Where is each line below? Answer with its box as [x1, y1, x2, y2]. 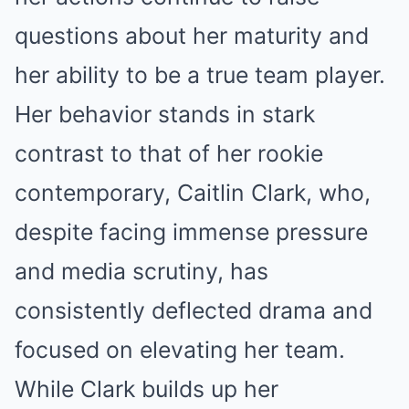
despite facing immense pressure [15, 218, 368, 246]
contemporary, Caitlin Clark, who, [15, 179, 371, 207]
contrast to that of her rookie [15, 140, 323, 168]
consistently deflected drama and [15, 297, 372, 325]
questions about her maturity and [15, 22, 369, 50]
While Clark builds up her [15, 375, 278, 404]
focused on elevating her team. [15, 336, 345, 364]
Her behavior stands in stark [15, 100, 315, 129]
